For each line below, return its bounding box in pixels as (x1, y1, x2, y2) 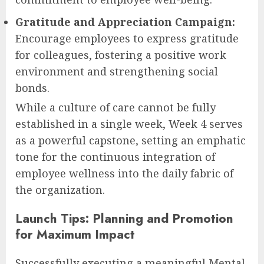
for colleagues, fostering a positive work (15, 47, 226, 62)
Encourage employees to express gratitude (15, 31, 239, 45)
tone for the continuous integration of (15, 149, 215, 164)
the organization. (15, 182, 105, 197)
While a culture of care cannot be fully (15, 100, 216, 114)
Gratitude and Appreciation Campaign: (15, 14, 235, 29)
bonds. (15, 80, 49, 95)
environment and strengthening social (15, 64, 218, 78)
